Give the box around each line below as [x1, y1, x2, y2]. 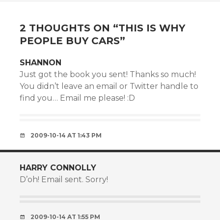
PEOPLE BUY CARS [20, 35, 120, 47]
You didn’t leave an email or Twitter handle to [20, 82, 198, 91]
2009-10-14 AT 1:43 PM [30, 132, 102, 139]
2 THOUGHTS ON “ [20, 22, 118, 34]
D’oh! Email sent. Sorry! [20, 175, 108, 184]
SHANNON [20, 58, 61, 67]
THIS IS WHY [118, 22, 185, 34]
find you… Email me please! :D [20, 93, 135, 103]
